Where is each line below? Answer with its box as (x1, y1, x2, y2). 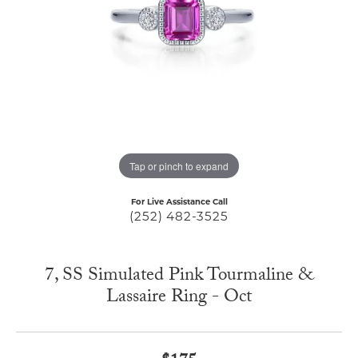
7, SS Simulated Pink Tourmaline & (45, 261, 313, 293)
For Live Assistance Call (130, 199, 228, 207)
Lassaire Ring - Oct (106, 283, 252, 315)
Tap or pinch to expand (129, 158, 229, 173)
